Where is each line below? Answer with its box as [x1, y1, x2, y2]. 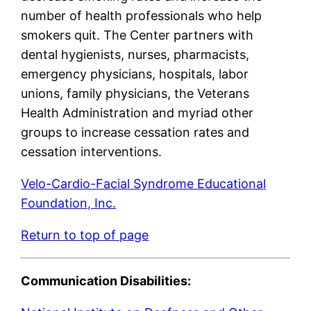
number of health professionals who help [21, 8, 262, 23]
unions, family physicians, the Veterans [21, 85, 250, 101]
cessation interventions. [21, 144, 162, 159]
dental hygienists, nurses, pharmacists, [21, 47, 250, 62]
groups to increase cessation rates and [21, 124, 250, 140]
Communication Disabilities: [21, 273, 192, 288]
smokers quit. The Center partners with [21, 27, 254, 42]
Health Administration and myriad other [21, 105, 254, 120]
